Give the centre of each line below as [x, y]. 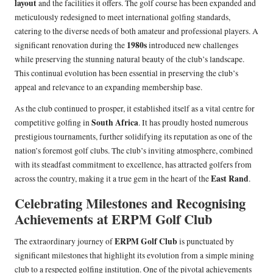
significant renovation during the [71, 45]
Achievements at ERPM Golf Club [113, 219]
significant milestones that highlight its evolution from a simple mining [134, 255]
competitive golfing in [53, 122]
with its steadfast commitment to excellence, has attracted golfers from [133, 164]
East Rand [230, 178]
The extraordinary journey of [65, 241]
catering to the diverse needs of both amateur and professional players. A [136, 31]
